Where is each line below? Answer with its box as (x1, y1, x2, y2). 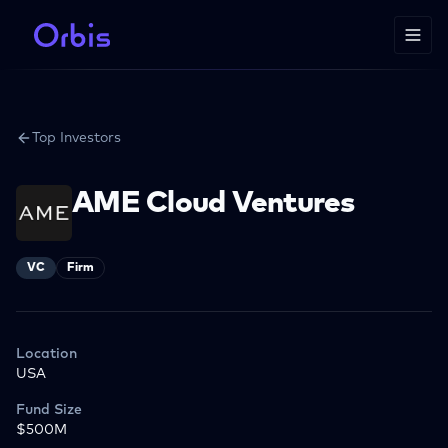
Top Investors (32, 131, 121, 145)
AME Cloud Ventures (72, 188, 355, 218)
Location (16, 347, 77, 361)
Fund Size (16, 403, 82, 417)
